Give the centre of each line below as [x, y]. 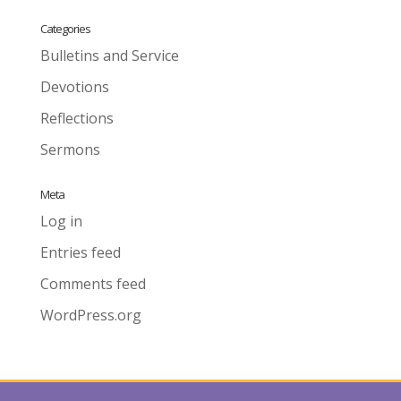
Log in [61, 221]
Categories [65, 28]
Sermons [70, 149]
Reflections [77, 118]
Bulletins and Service [109, 55]
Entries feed [80, 252]
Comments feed [93, 283]
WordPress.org [90, 315]
